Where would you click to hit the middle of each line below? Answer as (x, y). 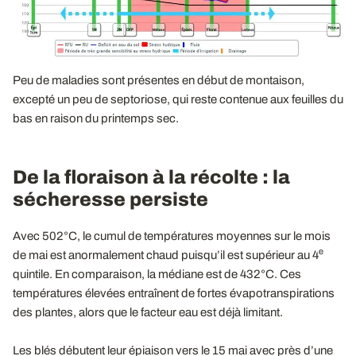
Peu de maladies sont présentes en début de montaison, (159, 80)
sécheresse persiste (110, 199)
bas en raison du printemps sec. (96, 118)
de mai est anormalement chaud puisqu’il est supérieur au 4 (166, 255)
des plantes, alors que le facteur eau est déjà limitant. (148, 312)
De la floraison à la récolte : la (151, 177)
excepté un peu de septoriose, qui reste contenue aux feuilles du (178, 99)
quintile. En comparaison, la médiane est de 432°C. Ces (157, 274)
